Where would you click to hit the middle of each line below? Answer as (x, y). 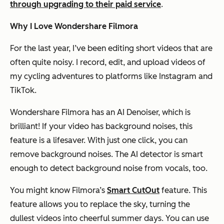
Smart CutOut (133, 190)
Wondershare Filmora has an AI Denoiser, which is (100, 112)
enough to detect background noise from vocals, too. (109, 168)
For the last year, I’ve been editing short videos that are (111, 48)
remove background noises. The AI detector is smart (106, 154)
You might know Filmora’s (58, 190)
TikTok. (23, 90)
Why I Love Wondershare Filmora (74, 26)
